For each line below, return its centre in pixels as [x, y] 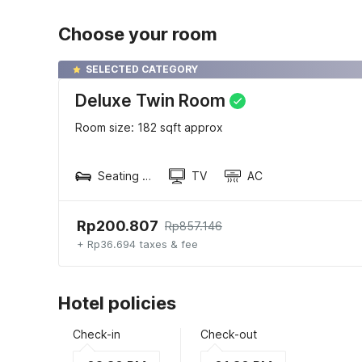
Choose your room [138, 34]
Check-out [229, 334]
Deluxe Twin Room [150, 100]
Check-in [97, 334]
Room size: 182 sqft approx [149, 127]
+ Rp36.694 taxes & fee [137, 244]
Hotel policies [117, 303]
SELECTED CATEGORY [142, 69]
